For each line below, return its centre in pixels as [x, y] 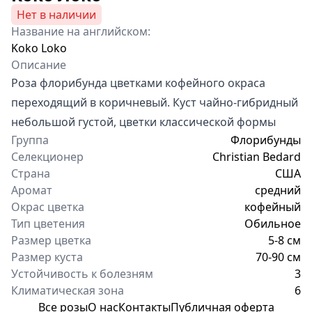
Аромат [32, 190]
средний [278, 190]
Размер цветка [51, 240]
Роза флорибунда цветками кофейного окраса [138, 83]
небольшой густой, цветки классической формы [143, 122]
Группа [30, 140]
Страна [31, 173]
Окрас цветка [48, 206]
